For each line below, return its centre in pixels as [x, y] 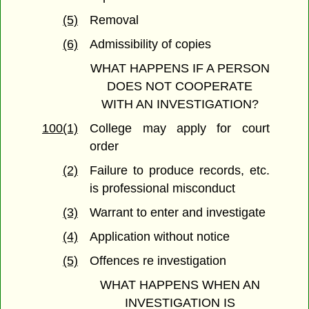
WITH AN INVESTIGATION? [180, 104]
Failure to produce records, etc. [180, 171]
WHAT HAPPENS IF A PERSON [180, 69]
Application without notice [160, 237]
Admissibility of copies [151, 44]
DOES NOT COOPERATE [180, 87]
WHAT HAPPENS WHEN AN [180, 285]
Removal [114, 20]
